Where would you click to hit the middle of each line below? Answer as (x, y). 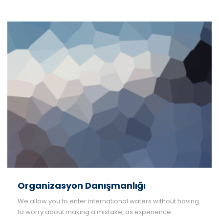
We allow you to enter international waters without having (108, 201)
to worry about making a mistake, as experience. (95, 212)
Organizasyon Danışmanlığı (82, 185)
